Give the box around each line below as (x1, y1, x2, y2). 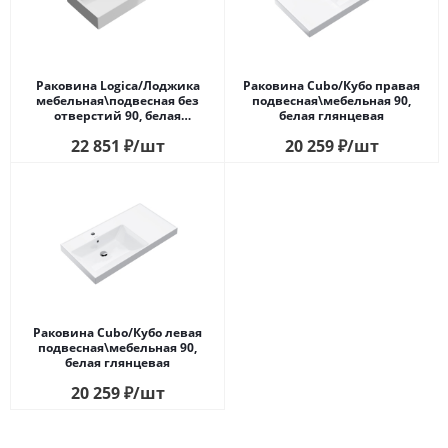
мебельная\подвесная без (36, 91, 199, 109)
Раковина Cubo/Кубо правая (243, 76, 420, 94)
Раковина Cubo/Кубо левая (33, 323, 202, 341)
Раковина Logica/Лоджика (35, 76, 200, 94)
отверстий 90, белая (54, 106, 181, 124)
